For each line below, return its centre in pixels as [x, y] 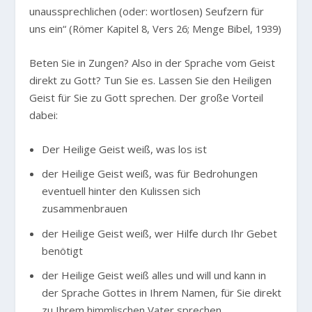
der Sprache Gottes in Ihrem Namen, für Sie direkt [161, 293]
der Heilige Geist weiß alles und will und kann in [154, 275]
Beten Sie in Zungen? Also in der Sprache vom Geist [153, 63]
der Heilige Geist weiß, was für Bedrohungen [149, 174]
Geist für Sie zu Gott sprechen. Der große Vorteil [147, 98]
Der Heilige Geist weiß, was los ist [124, 149]
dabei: [44, 115]
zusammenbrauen [84, 209]
